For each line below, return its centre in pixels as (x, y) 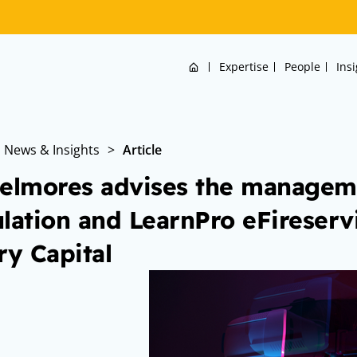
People (302, 67)
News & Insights (52, 150)
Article (142, 150)
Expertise (243, 67)
